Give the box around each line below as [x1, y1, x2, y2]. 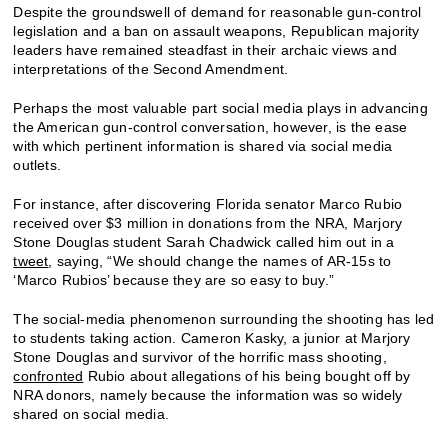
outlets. [13, 156, 62, 173]
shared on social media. [13, 405, 170, 422]
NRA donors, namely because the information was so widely [13, 386, 403, 403]
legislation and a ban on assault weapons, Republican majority [13, 22, 420, 39]
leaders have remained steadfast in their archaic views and [13, 41, 398, 58]
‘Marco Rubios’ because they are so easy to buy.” [13, 271, 335, 288]
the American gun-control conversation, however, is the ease [13, 118, 408, 135]
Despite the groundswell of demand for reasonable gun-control [13, 3, 422, 20]
